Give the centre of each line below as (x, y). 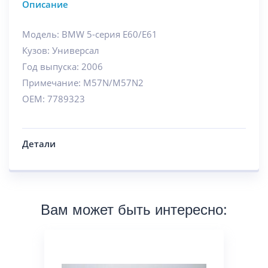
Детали (39, 144)
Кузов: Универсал (61, 51)
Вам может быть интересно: (134, 210)
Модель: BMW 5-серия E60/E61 (90, 34)
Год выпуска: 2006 (63, 67)
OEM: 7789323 (54, 99)
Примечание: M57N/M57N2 (83, 83)
